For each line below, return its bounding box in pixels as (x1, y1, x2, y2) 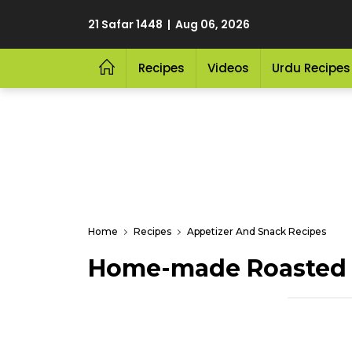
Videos (207, 60, 249, 76)
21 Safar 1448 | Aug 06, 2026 (88, 16, 250, 32)
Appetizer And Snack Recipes (187, 225, 326, 237)
